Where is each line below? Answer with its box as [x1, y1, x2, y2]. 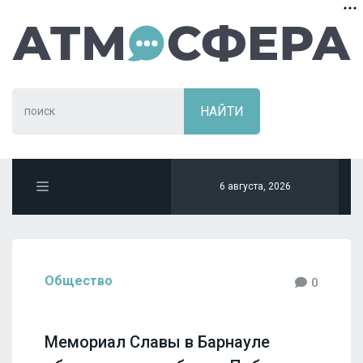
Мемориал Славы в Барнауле [45, 331, 270, 352]
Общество [45, 273, 113, 288]
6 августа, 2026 [219, 181, 291, 192]
